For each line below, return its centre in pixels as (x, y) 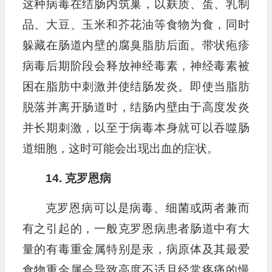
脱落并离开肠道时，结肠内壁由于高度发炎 (136, 107)
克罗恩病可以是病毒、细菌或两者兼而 (147, 208)
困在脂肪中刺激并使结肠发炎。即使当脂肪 (136, 87)
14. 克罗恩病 (78, 178)
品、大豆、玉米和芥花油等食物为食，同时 (136, 25)
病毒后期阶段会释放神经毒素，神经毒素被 (136, 66)
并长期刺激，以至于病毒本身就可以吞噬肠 (136, 128)
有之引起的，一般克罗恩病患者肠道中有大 (136, 229)
